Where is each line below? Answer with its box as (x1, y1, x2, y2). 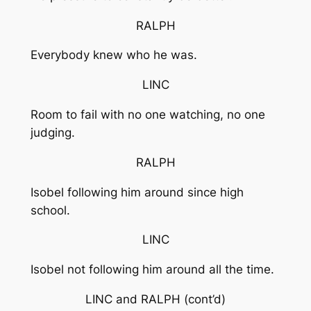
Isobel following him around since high (30, 185, 244, 199)
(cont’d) (184, 292, 226, 306)
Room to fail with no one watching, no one (30, 107, 265, 121)
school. (30, 203, 70, 217)
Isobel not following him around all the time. (30, 262, 274, 277)
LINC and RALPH (85, 292, 184, 306)
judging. (30, 125, 75, 140)
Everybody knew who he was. (30, 48, 197, 62)
